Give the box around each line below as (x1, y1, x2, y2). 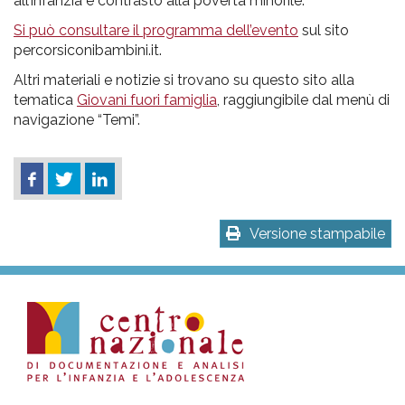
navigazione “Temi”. (14, 110, 140, 128)
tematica (14, 90, 77, 108)
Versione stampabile (250, 225, 385, 243)
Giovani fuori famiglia (77, 90, 217, 108)
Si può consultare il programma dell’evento (14, 21, 298, 39)
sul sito (298, 21, 349, 39)
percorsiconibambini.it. (14, 41, 162, 59)
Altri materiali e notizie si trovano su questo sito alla (14, 71, 354, 89)
